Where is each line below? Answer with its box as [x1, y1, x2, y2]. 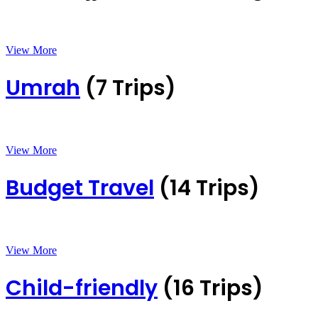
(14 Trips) [159, 172, 260, 203]
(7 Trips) [85, 73, 176, 104]
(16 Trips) [163, 273, 263, 303]
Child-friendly [6, 273, 158, 303]
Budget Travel [6, 172, 154, 203]
